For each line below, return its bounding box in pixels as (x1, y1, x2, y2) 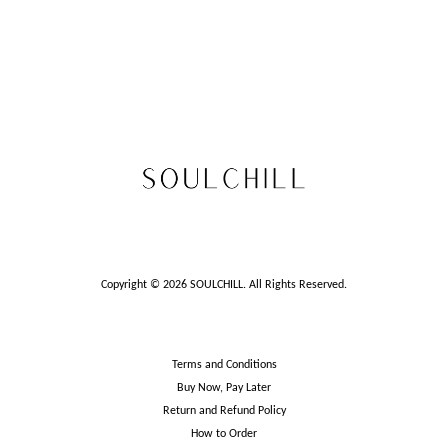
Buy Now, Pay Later (177, 382, 271, 395)
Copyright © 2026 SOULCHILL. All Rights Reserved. (101, 279, 347, 292)
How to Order (191, 427, 257, 440)
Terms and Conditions (171, 359, 277, 372)
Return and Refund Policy (162, 405, 286, 418)
